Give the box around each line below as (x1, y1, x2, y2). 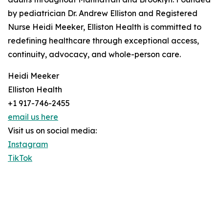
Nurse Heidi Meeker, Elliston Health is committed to (8, 22, 201, 32)
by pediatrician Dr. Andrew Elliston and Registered (8, 8, 197, 19)
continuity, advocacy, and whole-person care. (8, 49, 181, 60)
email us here (8, 112, 58, 122)
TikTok (8, 153, 32, 163)
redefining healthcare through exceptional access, (8, 36, 199, 46)
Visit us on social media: (8, 126, 97, 136)
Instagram (8, 139, 48, 150)
